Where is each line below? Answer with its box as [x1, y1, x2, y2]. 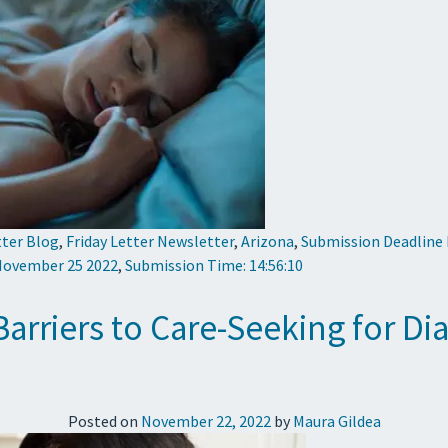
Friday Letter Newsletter [66, 230, 234, 251]
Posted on [67, 410, 141, 431]
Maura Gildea [292, 410, 381, 431]
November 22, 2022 [140, 410, 271, 431]
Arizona [241, 230, 294, 251]
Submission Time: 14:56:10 [125, 254, 303, 275]
